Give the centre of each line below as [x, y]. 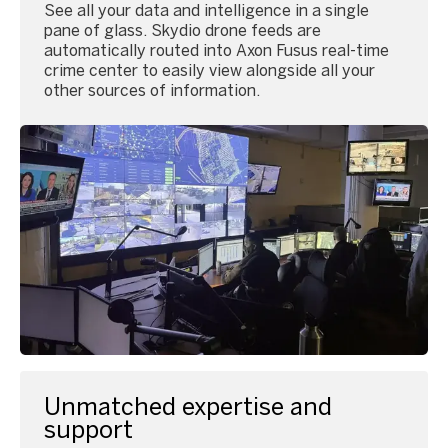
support [88, 429]
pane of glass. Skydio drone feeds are [182, 31]
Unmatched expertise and [188, 406]
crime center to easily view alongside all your [209, 71]
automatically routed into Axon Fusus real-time [216, 51]
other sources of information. [152, 91]
